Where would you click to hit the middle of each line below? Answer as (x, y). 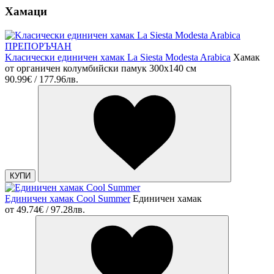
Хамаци (26, 12)
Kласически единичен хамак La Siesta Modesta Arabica (118, 57)
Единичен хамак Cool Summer (68, 198)
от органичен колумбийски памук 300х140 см (101, 68)
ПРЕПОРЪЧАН (38, 46)
